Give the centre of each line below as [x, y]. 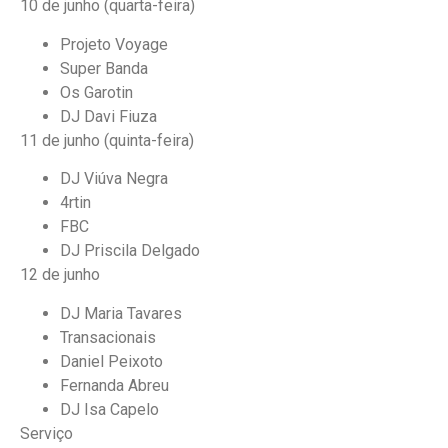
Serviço [46, 433]
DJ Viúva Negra [114, 179]
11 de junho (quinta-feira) [107, 140]
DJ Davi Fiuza [108, 116]
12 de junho [60, 275]
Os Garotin [96, 92]
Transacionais [108, 337]
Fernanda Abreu [114, 385]
